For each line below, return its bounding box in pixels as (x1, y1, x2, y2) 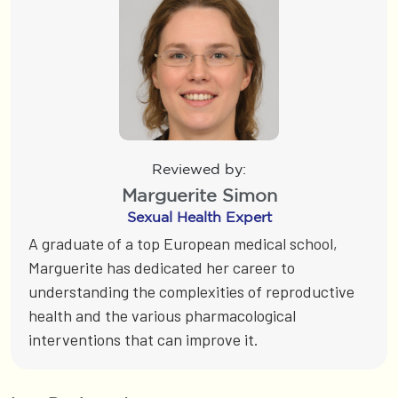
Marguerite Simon (121, 185, 277, 206)
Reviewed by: (152, 161, 246, 178)
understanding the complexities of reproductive (28, 282, 354, 302)
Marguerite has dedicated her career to (28, 258, 295, 278)
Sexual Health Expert (126, 209, 272, 226)
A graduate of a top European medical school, (28, 234, 338, 254)
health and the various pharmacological (28, 306, 296, 326)
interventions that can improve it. (28, 330, 259, 350)
